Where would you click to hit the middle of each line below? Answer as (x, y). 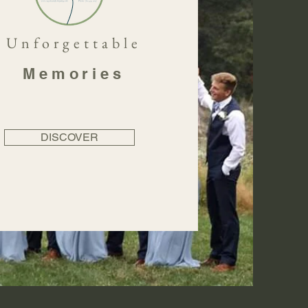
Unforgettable (74, 43)
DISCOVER (69, 137)
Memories (74, 74)
